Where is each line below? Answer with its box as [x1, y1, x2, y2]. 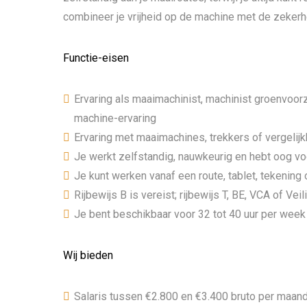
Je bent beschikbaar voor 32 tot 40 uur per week [74, 208, 306, 221]
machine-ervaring [74, 112, 156, 125]
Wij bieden [63, 249, 113, 262]
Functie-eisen [63, 51, 129, 64]
